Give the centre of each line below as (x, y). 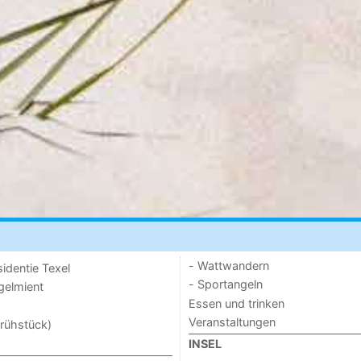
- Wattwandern (228, 265)
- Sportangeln (225, 284)
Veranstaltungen (232, 322)
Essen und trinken (236, 303)
